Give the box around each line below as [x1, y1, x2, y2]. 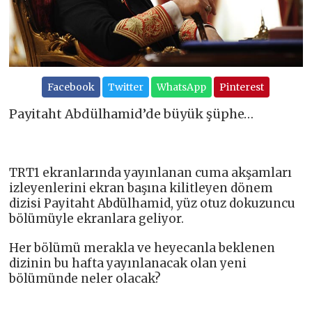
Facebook [47, 80, 95, 93]
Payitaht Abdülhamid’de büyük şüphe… [9, 105, 254, 122]
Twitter [108, 80, 144, 93]
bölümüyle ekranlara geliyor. [9, 210, 185, 226]
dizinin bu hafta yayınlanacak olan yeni [9, 255, 247, 271]
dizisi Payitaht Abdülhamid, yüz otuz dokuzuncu [9, 195, 296, 211]
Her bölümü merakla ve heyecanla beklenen [9, 240, 276, 256]
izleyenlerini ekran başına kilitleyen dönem [9, 180, 274, 196]
